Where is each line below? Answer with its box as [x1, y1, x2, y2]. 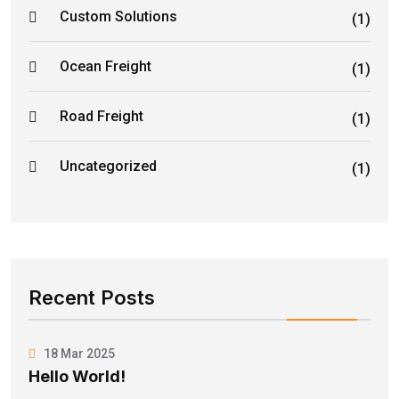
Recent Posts [28, 285, 155, 309]
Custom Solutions [60, 8, 177, 26]
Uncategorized [60, 158, 157, 175]
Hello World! [28, 366, 126, 386]
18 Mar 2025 [41, 346, 115, 361]
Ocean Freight [60, 58, 151, 76]
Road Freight [60, 108, 143, 126]
